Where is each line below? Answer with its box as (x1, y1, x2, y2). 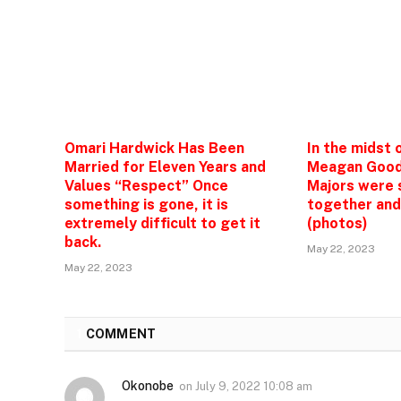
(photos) (307, 214, 369, 232)
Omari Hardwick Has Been (64, 139, 244, 157)
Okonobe (122, 378, 174, 393)
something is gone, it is (64, 195, 228, 213)
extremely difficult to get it (64, 214, 260, 232)
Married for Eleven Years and (64, 158, 266, 175)
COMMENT (82, 326, 157, 341)
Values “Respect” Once (64, 176, 228, 194)
